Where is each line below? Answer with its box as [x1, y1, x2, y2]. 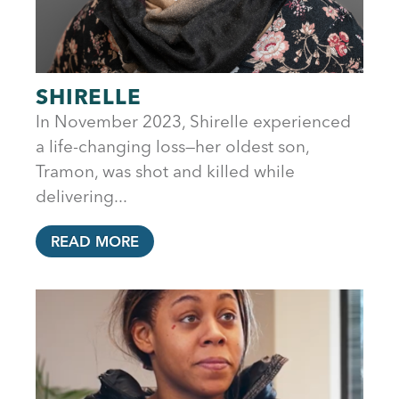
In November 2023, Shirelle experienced [36, 110, 351, 132]
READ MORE [50, 232, 140, 251]
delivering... [36, 184, 127, 207]
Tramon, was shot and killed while [36, 159, 295, 182]
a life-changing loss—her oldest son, [36, 134, 309, 157]
